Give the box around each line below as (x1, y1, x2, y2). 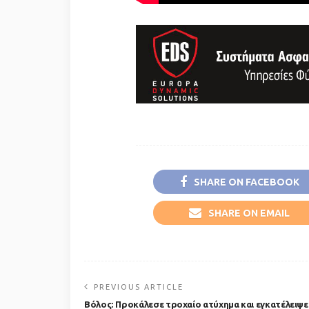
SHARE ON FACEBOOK (193, 177, 299, 188)
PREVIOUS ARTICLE (94, 283, 183, 292)
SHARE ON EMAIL (208, 208, 290, 219)
